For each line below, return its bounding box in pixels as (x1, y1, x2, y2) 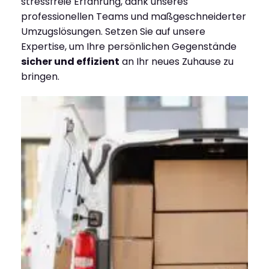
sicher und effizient (21, 54, 119, 68)
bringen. (21, 69, 59, 83)
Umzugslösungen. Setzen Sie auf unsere (21, 24, 205, 38)
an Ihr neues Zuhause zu (119, 54, 234, 68)
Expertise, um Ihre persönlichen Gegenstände (21, 39, 237, 53)
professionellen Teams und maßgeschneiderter (21, 9, 246, 23)
